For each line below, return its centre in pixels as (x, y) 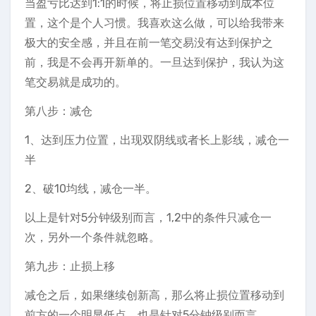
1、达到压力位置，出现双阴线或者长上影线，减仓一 (157, 140)
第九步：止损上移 (70, 266)
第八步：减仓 (59, 111)
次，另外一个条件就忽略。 (92, 237)
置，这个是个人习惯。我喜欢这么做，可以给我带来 (154, 23)
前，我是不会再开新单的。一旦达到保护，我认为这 (154, 62)
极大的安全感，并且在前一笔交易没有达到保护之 (149, 42)
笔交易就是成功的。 (75, 82)
